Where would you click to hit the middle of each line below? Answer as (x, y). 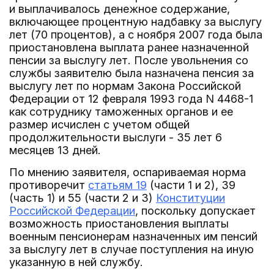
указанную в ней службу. (76, 262)
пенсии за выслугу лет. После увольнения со (129, 60)
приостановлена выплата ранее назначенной (129, 47)
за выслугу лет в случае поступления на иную (131, 249)
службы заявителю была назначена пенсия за (131, 73)
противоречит (49, 185)
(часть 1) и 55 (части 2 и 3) (83, 198)
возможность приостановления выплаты (119, 224)
